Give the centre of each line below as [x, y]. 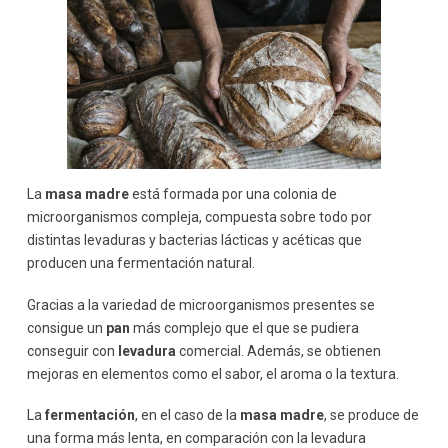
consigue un [66, 327]
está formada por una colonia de [232, 194]
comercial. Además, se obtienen [278, 350]
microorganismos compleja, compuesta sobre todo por [199, 217]
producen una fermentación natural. [142, 263]
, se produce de [371, 414]
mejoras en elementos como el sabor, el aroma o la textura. [212, 373]
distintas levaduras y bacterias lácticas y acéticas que [194, 240]
